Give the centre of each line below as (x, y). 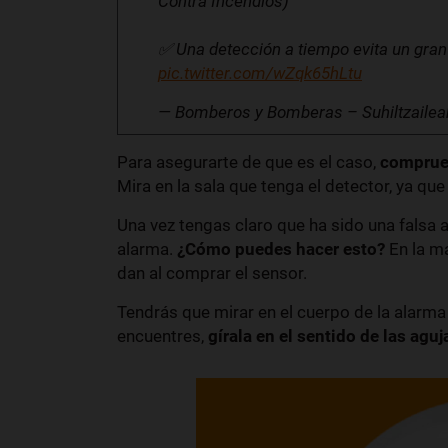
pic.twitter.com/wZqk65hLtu (260, 72)
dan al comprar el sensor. (212, 272)
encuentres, (162, 335)
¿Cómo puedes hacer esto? (281, 248)
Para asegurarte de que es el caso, (248, 161)
